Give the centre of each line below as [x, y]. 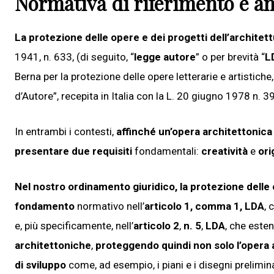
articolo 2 [156, 225]
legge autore [165, 57]
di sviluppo [40, 265]
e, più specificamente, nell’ [74, 225]
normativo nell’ [111, 206]
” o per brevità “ [230, 57]
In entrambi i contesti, [65, 131]
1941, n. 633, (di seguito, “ [74, 57]
